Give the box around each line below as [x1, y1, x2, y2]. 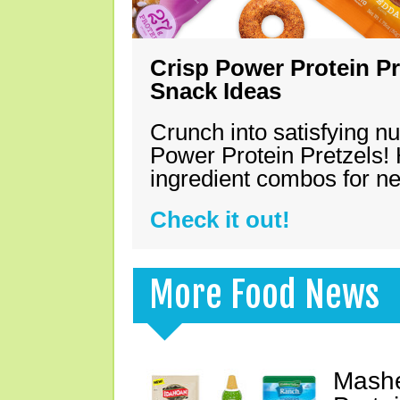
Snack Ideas [150, 78, 281, 104]
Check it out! [150, 206, 290, 233]
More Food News [149, 272, 379, 317]
